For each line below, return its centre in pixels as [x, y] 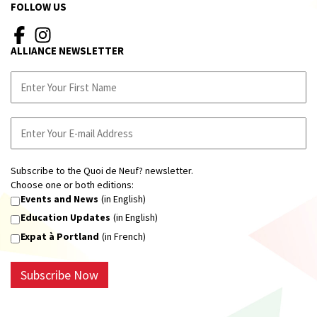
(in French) [123, 236]
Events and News [59, 198]
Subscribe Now [59, 275]
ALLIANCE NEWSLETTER [67, 50]
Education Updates [65, 218]
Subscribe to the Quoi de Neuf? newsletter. [102, 170]
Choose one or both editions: [72, 184]
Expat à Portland [60, 236]
